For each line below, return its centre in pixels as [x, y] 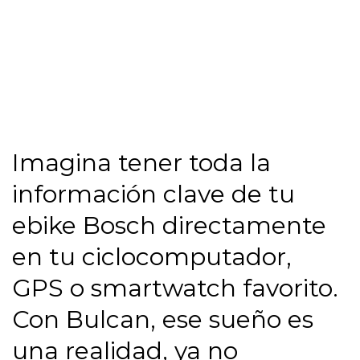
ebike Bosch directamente [169, 225]
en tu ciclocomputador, [152, 257]
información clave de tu [153, 194]
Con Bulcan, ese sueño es [163, 319]
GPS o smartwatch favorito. [175, 288]
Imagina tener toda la [141, 163]
